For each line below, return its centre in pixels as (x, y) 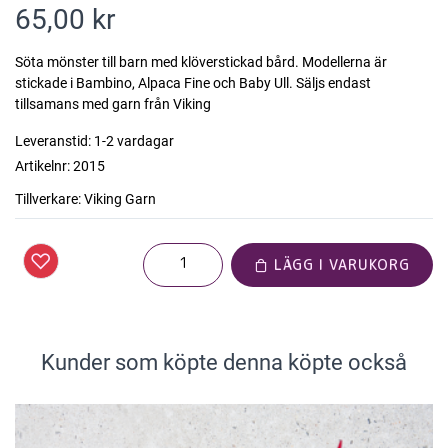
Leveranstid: (53, 140)
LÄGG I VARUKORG (339, 264)
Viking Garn (120, 198)
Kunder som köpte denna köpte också (224, 362)
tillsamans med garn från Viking (113, 103)
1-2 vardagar (134, 140)
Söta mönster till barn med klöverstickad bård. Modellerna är (201, 61)
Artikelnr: (42, 165)
